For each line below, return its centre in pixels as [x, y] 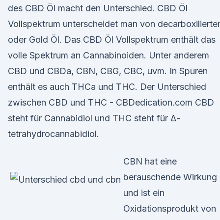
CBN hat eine [150, 161]
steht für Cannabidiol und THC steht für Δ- [94, 118]
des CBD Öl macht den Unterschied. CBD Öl [98, 8]
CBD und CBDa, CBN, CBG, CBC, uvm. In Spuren [108, 71]
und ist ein [144, 193]
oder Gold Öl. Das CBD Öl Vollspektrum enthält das [112, 40]
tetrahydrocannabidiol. [54, 134]
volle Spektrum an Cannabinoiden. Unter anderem [109, 55]
